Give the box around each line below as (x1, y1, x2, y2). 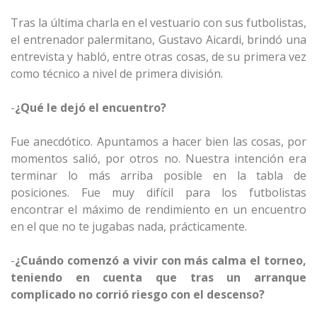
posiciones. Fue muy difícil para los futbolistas (11, 185, 306, 200)
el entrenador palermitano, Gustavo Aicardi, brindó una (11, 32, 306, 47)
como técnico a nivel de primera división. (11, 66, 223, 81)
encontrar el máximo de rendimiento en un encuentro (11, 202, 306, 217)
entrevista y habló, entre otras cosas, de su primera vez (11, 49, 306, 64)
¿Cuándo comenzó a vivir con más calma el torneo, (15, 253, 306, 268)
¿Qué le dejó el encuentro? (15, 100, 166, 115)
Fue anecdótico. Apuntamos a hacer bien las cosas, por (11, 134, 306, 149)
